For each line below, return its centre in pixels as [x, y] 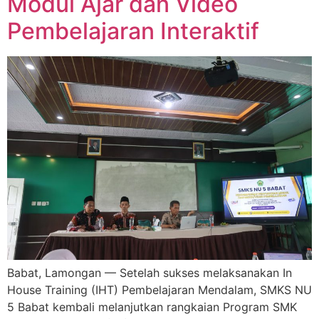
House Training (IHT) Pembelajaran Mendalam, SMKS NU [159, 289]
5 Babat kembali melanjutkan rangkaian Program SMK [152, 307]
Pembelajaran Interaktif [133, 31]
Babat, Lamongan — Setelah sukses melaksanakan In [150, 272]
